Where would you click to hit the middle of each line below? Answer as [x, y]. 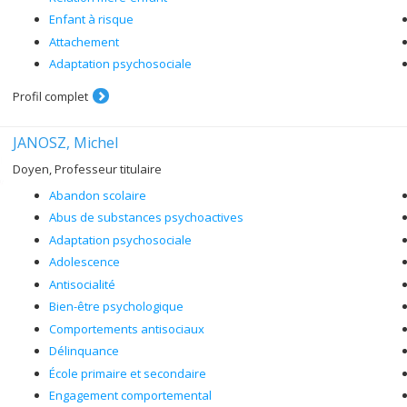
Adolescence [84, 262]
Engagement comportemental [130, 395]
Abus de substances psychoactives [146, 217]
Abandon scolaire [98, 195]
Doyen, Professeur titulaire [87, 169]
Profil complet [50, 96]
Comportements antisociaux [127, 328]
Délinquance [84, 351]
